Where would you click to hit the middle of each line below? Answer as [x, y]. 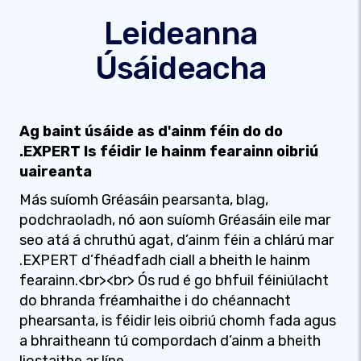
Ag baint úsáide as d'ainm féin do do [151, 131]
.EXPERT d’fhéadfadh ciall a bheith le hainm [165, 260]
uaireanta [56, 172]
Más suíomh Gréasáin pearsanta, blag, [144, 200]
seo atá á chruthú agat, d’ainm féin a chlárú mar [176, 240]
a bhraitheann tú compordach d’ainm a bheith [170, 341]
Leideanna [180, 33]
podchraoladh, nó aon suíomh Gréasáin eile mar [175, 220]
